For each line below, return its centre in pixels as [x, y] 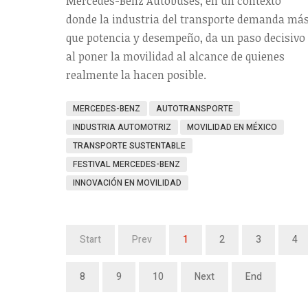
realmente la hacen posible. [136, 75]
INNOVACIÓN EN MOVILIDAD [127, 183]
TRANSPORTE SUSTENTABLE [129, 145]
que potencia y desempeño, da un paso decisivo [186, 37]
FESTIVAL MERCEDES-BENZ [126, 164]
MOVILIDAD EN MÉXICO [232, 127]
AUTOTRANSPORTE [195, 108]
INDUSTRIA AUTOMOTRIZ [122, 127]
